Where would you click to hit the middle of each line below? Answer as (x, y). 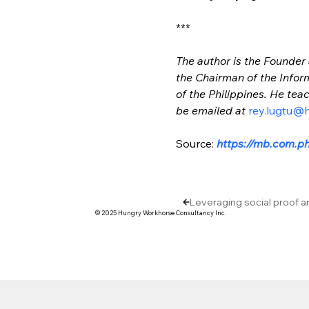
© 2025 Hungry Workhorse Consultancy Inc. (160, 213)
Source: (197, 143)
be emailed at (212, 110)
